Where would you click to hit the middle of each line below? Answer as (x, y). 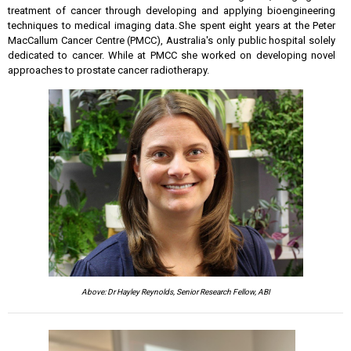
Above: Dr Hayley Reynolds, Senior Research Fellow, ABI (175, 292)
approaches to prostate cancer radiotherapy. (111, 70)
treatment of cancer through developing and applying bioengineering (172, 11)
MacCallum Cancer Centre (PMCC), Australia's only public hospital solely (172, 40)
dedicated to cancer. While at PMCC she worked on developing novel (172, 55)
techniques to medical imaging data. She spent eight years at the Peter (172, 25)
